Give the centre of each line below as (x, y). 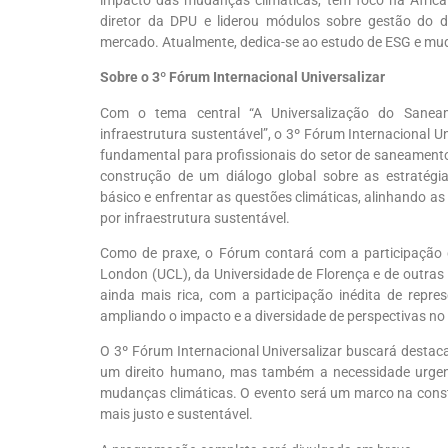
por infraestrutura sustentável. (195, 217)
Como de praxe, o (157, 253)
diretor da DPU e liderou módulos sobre (234, 20)
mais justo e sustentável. (176, 414)
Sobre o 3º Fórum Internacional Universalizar (242, 77)
